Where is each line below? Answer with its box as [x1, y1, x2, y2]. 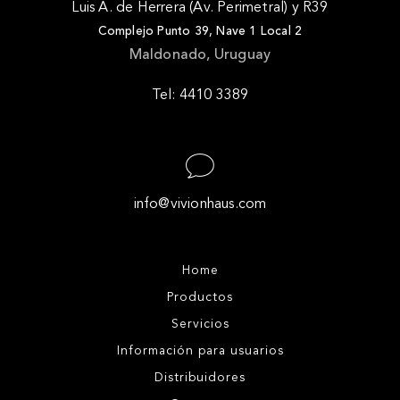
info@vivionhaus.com [133, 197, 267, 212]
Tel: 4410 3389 [151, 88, 249, 103]
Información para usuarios [116, 345, 284, 357]
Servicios [171, 318, 229, 330]
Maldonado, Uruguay [129, 48, 271, 62]
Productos [167, 291, 233, 304]
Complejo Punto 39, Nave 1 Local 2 [97, 26, 303, 37]
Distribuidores [154, 371, 246, 384]
